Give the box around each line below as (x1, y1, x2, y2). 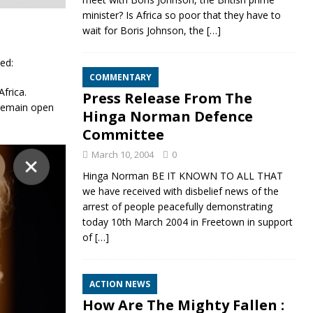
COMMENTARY (89, 71, 152, 84)
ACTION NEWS (89, 278, 150, 291)
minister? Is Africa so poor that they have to (82, 8, 281, 22)
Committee (82, 125, 164, 145)
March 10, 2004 (91, 148, 154, 161)
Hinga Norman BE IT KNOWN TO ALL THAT (82, 169, 283, 183)
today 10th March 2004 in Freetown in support (82, 215, 293, 229)
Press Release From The (82, 89, 252, 108)
